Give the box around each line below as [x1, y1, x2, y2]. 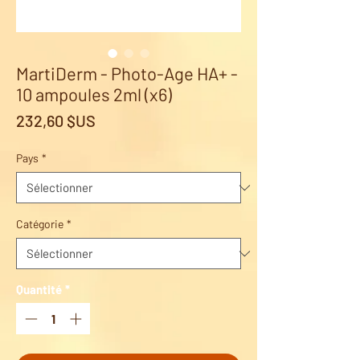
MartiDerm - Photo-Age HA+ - [16, 63, 238, 84]
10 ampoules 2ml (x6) [16, 84, 172, 105]
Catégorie [16, 217, 63, 231]
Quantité [16, 282, 62, 297]
